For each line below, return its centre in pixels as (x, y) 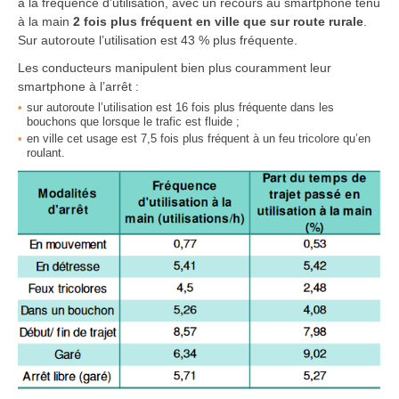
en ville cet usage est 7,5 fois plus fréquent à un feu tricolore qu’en (199, 138)
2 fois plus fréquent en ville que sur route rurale (218, 21)
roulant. (46, 153)
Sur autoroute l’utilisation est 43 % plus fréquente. (158, 40)
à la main (45, 21)
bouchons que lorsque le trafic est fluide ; (133, 122)
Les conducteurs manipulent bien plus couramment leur (175, 68)
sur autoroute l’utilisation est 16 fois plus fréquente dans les (180, 107)
